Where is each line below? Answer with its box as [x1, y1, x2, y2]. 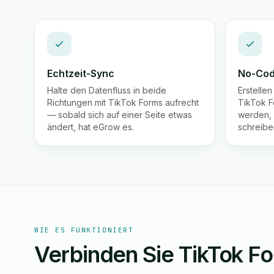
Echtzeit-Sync [47, 67, 114, 80]
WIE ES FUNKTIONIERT [34, 226, 134, 234]
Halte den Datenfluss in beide [47, 85, 166, 95]
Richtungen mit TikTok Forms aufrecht [47, 97, 199, 108]
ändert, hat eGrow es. [47, 122, 134, 132]
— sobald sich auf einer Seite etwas [47, 109, 192, 120]
